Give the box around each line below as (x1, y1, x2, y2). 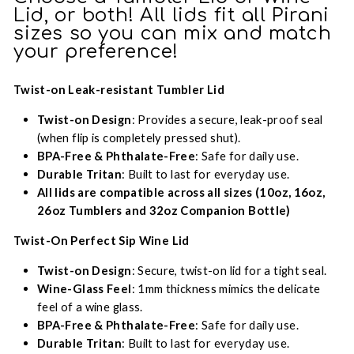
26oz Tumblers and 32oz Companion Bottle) (37, 203, 291, 217)
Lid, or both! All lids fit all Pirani (13, 5, 330, 26)
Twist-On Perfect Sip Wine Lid (13, 233, 190, 247)
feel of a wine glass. (37, 299, 143, 314)
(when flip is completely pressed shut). (37, 130, 241, 145)
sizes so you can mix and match (13, 23, 332, 44)
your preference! (13, 41, 179, 62)
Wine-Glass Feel (37, 281, 132, 296)
